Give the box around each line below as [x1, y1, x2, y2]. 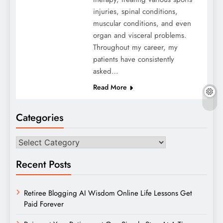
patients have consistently [93, 53, 174, 65]
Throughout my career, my [93, 41, 178, 53]
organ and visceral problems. [93, 29, 187, 41]
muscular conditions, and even [93, 17, 191, 29]
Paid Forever [24, 198, 64, 210]
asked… [93, 65, 118, 77]
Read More [93, 82, 127, 92]
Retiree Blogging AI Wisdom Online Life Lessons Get [24, 187, 192, 199]
